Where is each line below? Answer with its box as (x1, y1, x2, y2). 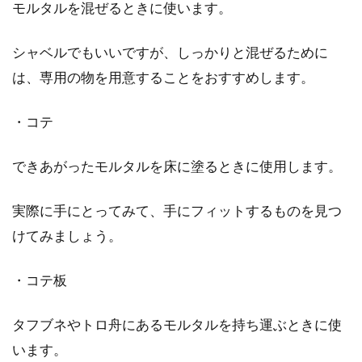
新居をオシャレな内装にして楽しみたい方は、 (127, 53, 348, 66)
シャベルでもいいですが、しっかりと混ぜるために (12, 44, 328, 61)
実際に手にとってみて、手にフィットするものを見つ (12, 202, 342, 219)
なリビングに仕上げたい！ (127, 10, 293, 27)
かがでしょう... (127, 92, 198, 105)
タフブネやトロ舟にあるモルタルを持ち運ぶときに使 (12, 316, 342, 333)
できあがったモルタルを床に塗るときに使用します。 (12, 158, 342, 175)
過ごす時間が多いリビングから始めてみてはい (127, 73, 348, 86)
